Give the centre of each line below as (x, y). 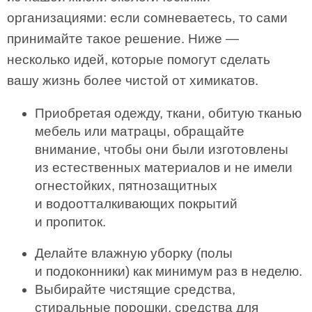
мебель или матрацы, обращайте (140, 131)
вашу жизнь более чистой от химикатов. (133, 80)
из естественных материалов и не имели (164, 167)
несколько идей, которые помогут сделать (139, 60)
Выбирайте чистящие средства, (135, 289)
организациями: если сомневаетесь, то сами (147, 18)
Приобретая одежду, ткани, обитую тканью (168, 113)
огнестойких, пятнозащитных (126, 186)
